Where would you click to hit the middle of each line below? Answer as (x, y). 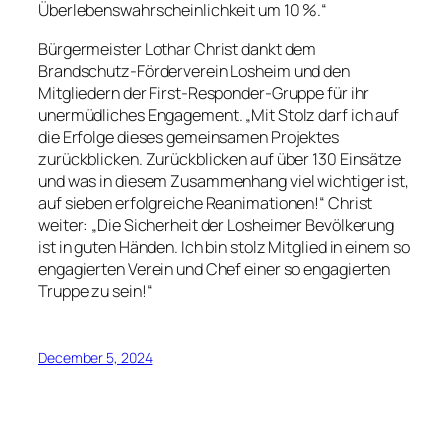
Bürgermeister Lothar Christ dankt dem (177, 48)
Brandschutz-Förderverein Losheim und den (194, 70)
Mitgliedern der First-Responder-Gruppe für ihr (204, 92)
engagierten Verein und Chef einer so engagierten (214, 268)
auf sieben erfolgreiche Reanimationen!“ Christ (205, 202)
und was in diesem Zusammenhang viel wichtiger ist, (223, 180)
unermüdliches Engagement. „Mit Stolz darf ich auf (219, 114)
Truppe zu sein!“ (95, 290)
